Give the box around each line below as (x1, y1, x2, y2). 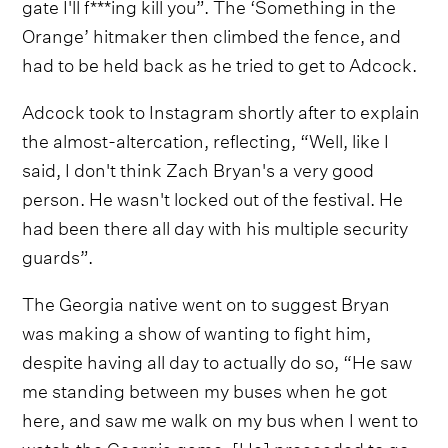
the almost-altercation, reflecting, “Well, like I (22, 123, 390, 153)
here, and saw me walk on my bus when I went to (22, 402, 419, 432)
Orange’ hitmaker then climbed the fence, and (22, 18, 402, 48)
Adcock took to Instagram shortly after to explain (22, 94, 421, 124)
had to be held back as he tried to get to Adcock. (22, 47, 418, 77)
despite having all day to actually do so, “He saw (22, 344, 413, 374)
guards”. (22, 239, 94, 269)
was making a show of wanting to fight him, (22, 315, 372, 345)
